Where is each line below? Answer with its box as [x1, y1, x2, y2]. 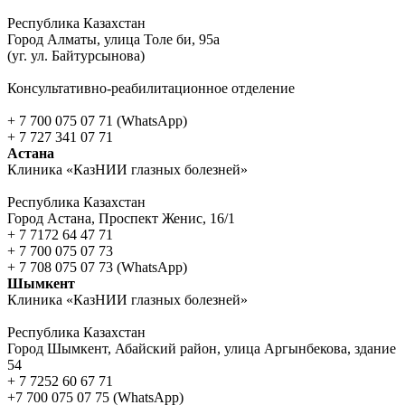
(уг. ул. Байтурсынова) [7, 47, 145, 63]
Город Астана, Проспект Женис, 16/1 [7, 210, 235, 226]
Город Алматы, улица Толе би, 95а [7, 31, 220, 47]
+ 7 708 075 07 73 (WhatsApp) [7, 259, 187, 275]
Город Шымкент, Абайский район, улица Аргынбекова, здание [7, 340, 396, 356]
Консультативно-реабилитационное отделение [7, 80, 295, 96]
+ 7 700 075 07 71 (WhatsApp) [7, 112, 187, 128]
